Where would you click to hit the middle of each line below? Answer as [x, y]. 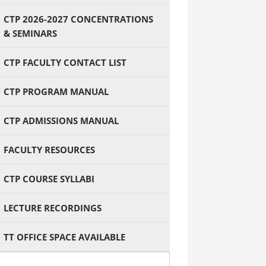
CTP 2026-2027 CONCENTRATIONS [78, 19]
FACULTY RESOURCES [49, 150]
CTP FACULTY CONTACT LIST [65, 62]
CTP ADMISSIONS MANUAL [61, 121]
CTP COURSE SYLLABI [49, 179]
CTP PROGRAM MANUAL [56, 91]
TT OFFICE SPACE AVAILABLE [64, 237]
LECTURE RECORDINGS [53, 208]
